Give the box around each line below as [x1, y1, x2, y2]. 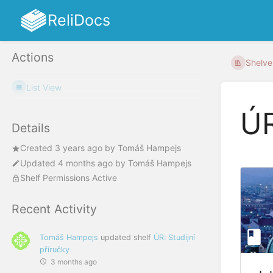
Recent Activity [12, 202, 97, 217]
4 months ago [58, 157, 113, 168]
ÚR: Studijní [154, 233, 195, 242]
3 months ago [51, 257, 97, 266]
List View [26, 82, 62, 93]
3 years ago [55, 143, 102, 154]
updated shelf [98, 233, 154, 242]
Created [20, 143, 55, 154]
